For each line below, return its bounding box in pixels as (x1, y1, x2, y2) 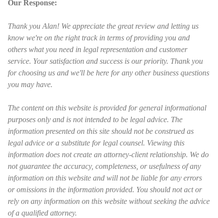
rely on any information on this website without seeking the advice (8, 197, 210, 205)
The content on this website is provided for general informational (8, 104, 206, 112)
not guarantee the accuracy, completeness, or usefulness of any (8, 162, 201, 170)
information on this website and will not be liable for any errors (8, 174, 202, 182)
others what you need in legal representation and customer (8, 45, 187, 54)
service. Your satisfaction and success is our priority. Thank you (8, 57, 203, 65)
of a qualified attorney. (8, 209, 77, 217)
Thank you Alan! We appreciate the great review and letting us (8, 22, 199, 30)
